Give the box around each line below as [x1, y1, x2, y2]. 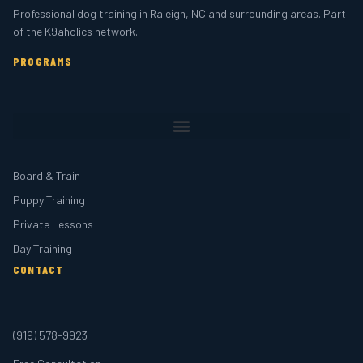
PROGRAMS [13, 53, 73, 68]
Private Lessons [13, 216, 93, 231]
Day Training [13, 241, 72, 255]
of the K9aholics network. [13, 23, 138, 38]
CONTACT [13, 262, 64, 276]
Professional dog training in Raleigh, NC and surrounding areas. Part [13, 6, 346, 20]
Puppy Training [13, 192, 85, 207]
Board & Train [13, 168, 80, 182]
